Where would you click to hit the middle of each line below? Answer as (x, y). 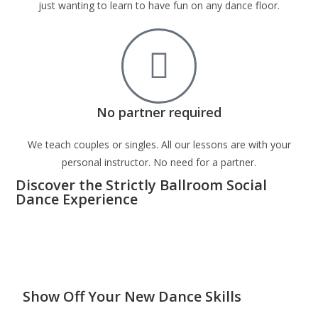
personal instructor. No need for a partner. (159, 162)
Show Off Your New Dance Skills (132, 296)
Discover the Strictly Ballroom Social (142, 185)
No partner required (159, 112)
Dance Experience (77, 199)
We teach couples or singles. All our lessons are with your (159, 144)
